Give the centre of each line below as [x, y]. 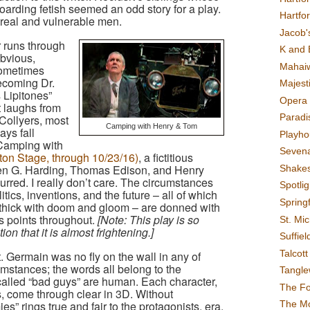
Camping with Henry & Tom [152, 126]
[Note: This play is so [148, 220]
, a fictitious [166, 158]
